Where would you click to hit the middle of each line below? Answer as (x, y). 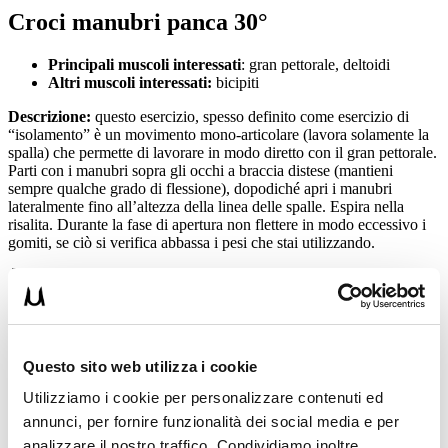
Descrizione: (51, 116)
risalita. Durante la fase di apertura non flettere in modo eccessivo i (217, 224)
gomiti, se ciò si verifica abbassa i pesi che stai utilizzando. (191, 242)
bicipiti (235, 82)
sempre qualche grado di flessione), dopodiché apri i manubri (200, 188)
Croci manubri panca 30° (138, 22)
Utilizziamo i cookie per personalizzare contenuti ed (203, 397)
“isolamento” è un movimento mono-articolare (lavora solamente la (218, 134)
